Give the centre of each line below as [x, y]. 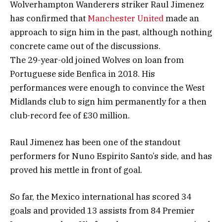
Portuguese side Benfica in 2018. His [83, 74]
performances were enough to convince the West [107, 87]
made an [181, 18]
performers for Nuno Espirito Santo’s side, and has [111, 156]
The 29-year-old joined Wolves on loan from [97, 60]
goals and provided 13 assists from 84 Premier [102, 211]
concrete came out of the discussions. [85, 46]
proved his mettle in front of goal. [76, 170]
